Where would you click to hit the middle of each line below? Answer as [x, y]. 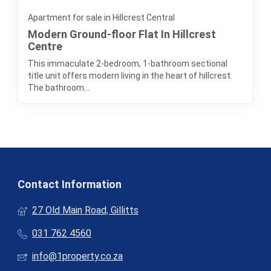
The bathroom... [59, 88]
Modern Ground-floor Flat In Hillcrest [122, 34]
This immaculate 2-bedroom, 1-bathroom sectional [128, 64]
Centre [45, 47]
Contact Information [70, 184]
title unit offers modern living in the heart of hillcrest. [130, 76]
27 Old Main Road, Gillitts [85, 211]
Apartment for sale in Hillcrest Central [101, 18]
